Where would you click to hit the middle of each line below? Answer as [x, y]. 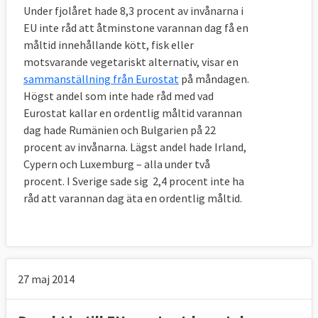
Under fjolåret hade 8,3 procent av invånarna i [133, 11]
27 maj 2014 [46, 279]
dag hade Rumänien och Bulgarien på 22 [120, 130]
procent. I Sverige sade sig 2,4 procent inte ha [134, 181]
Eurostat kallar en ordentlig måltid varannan [133, 113]
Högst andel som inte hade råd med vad [119, 96]
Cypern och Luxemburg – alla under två [117, 164]
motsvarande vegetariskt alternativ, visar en [131, 62]
